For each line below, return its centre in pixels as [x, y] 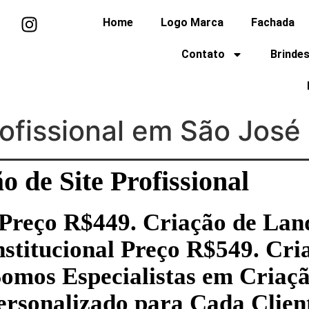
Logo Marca [192, 22]
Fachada [273, 22]
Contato [203, 54]
